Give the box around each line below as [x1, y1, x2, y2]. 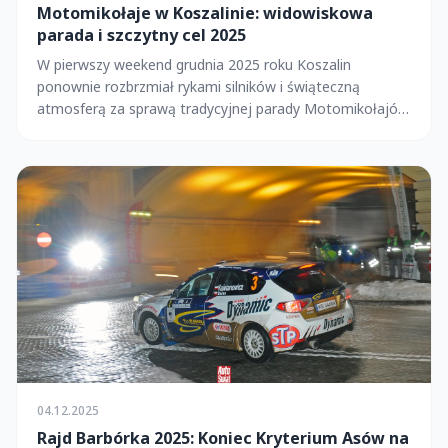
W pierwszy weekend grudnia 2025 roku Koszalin [37, 54, 351, 74]
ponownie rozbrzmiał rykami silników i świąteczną [37, 76, 360, 96]
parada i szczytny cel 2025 [37, 23, 246, 46]
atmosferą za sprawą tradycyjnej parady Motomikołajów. [37, 98, 411, 118]
